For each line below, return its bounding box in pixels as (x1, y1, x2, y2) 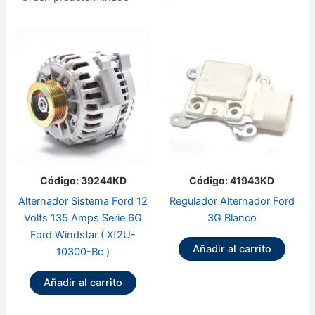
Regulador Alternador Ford (169, 195, 295, 208)
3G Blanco (207, 212, 257, 225)
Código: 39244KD (39, 174, 127, 187)
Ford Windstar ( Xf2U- (30, 229, 136, 242)
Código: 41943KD (189, 174, 275, 187)
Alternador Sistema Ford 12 (18, 195, 148, 208)
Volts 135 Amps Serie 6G (24, 212, 143, 225)
